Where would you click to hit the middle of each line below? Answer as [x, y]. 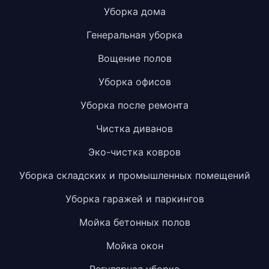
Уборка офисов [134, 82]
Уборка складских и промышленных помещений [134, 176]
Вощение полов [134, 59]
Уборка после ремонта [134, 105]
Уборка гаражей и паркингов [134, 199]
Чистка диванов [134, 129]
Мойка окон [134, 246]
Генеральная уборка [134, 35]
